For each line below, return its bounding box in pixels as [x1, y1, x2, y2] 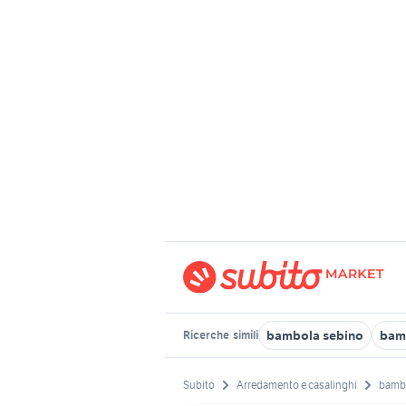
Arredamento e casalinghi [237, 378, 357, 392]
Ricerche [183, 328, 231, 342]
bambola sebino [266, 327, 363, 343]
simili [231, 328, 258, 342]
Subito [183, 378, 215, 392]
